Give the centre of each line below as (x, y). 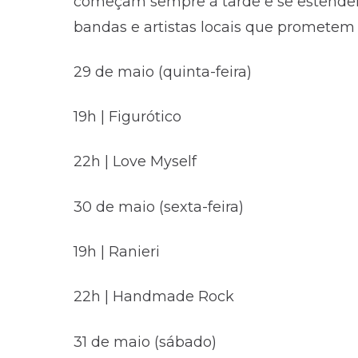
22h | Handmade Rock (154, 297)
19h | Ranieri (117, 252)
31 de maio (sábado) (145, 342)
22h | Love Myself (135, 162)
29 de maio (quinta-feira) (163, 72)
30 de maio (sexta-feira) (159, 207)
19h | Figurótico (127, 117)
